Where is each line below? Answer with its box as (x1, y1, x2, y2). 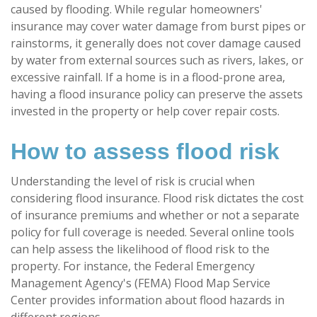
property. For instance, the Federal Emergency (11, 258, 255, 274)
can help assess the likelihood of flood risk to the (11, 241, 270, 257)
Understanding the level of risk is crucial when (11, 173, 255, 189)
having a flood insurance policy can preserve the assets (11, 86, 303, 102)
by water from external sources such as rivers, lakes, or (11, 52, 304, 68)
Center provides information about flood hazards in (11, 292, 284, 308)
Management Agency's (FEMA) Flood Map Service (11, 275, 270, 291)
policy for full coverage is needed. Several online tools (11, 224, 294, 240)
